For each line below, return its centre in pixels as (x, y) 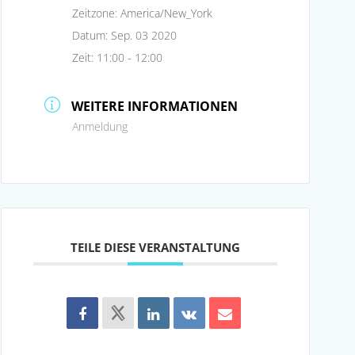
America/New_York (166, 13)
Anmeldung (100, 126)
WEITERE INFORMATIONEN (155, 106)
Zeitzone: (96, 13)
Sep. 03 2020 (144, 35)
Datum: (92, 35)
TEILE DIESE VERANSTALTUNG (155, 247)
